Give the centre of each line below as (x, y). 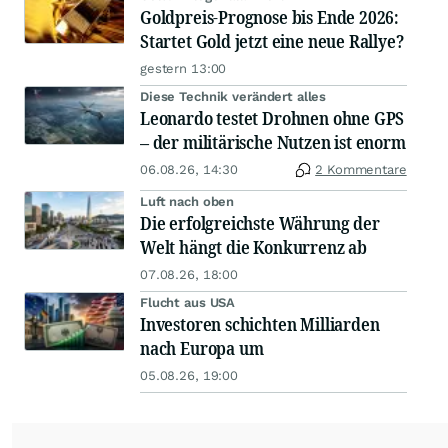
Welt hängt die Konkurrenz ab (253, 247)
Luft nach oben (187, 202)
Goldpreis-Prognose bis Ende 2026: (270, 17)
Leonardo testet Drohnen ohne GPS (272, 118)
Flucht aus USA (188, 303)
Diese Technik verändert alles (233, 97)
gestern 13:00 (183, 69)
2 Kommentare (361, 170)
